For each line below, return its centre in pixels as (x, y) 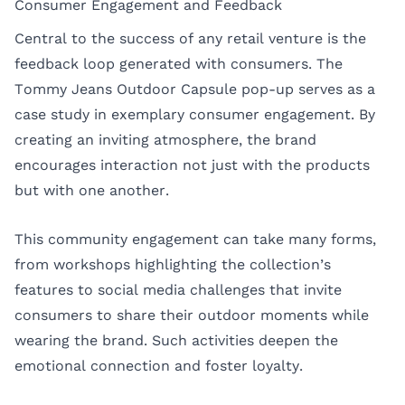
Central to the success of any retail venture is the (190, 39)
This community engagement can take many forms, (195, 239)
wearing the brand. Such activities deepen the (176, 340)
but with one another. (92, 191)
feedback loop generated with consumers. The (179, 64)
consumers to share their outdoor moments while (192, 315)
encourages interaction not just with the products (192, 165)
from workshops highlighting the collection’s (173, 264)
